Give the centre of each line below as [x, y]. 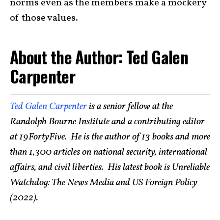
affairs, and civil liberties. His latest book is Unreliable [110, 167]
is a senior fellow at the [130, 106]
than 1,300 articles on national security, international [109, 152]
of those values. [46, 18]
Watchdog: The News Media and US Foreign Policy [104, 182]
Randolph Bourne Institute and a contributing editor [107, 122]
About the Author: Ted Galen [99, 57]
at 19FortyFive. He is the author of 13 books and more [110, 137]
